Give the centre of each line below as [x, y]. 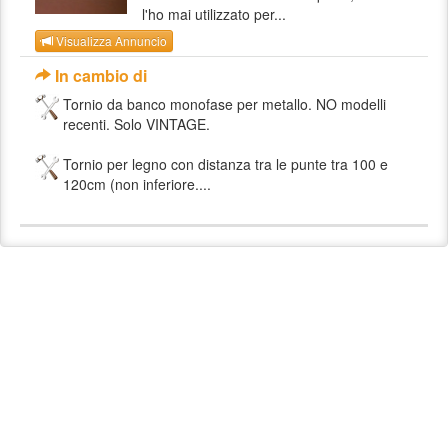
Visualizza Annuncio [110, 41]
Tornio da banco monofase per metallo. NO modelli [224, 104]
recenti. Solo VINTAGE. [136, 124]
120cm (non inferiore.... [137, 184]
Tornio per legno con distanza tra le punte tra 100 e [225, 164]
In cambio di [99, 76]
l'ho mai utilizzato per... [214, 14]
